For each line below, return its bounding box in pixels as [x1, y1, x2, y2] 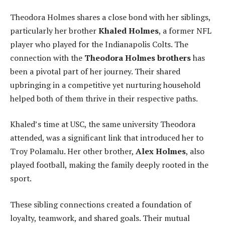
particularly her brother [10, 25, 98, 36]
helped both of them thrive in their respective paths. [10, 92, 198, 104]
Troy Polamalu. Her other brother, [10, 146, 136, 157]
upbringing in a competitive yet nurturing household [10, 79, 200, 90]
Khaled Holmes [98, 25, 159, 36]
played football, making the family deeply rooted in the [10, 159, 208, 171]
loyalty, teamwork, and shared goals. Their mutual [10, 212, 190, 223]
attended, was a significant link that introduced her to [10, 132, 203, 144]
